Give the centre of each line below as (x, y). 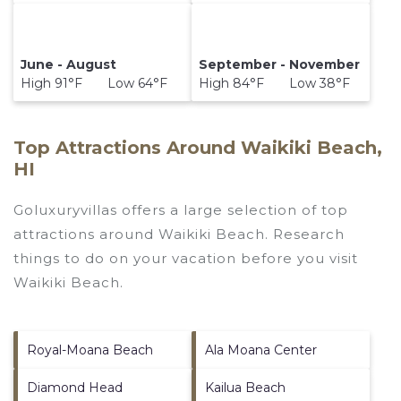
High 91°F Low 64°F (94, 84)
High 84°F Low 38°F (275, 84)
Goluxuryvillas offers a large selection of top (181, 209)
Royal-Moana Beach (90, 350)
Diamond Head (75, 387)
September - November (280, 65)
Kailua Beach (245, 387)
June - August (69, 65)
